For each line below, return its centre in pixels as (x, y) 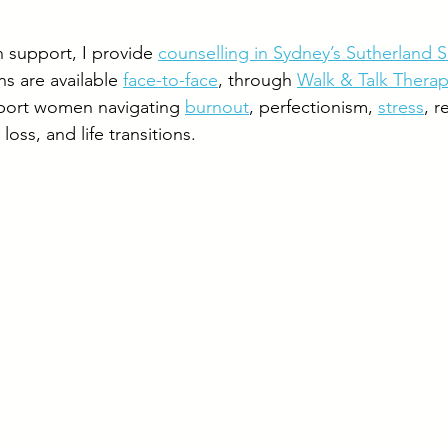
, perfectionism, (313, 107)
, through (257, 80)
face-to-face (170, 80)
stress (401, 107)
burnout (217, 107)
